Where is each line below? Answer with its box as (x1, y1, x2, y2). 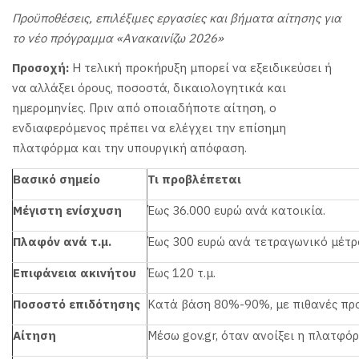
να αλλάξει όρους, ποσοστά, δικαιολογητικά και (12, 80, 286, 96)
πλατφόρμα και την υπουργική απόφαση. (12, 140, 247, 156)
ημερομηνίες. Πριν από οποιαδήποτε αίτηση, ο (12, 100, 276, 116)
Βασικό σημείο (13, 171, 100, 187)
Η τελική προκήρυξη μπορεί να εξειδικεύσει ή (72, 60, 332, 76)
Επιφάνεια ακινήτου (13, 264, 136, 280)
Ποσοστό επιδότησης (13, 296, 140, 312)
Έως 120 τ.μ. (147, 264, 216, 280)
